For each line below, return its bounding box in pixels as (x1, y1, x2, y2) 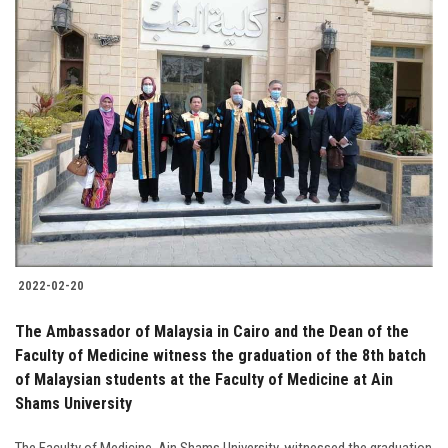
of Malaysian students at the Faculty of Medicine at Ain (15, 369, 393, 389)
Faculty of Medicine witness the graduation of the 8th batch (15, 345, 426, 365)
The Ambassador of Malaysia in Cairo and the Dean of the (15, 321, 409, 341)
